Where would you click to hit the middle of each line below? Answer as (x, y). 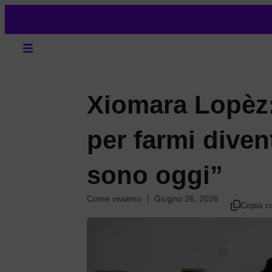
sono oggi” (155, 175)
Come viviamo (114, 199)
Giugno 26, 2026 (187, 199)
